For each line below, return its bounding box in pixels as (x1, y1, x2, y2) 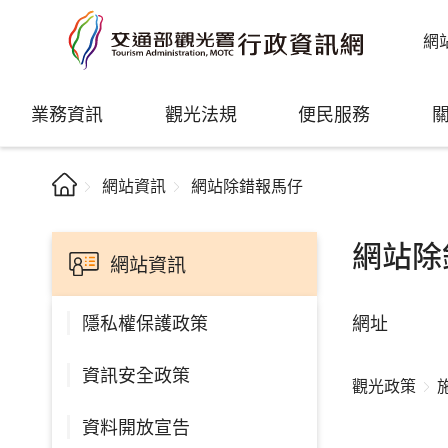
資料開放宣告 (82, 413, 190, 439)
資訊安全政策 (82, 361, 190, 387)
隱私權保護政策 (82, 309, 208, 335)
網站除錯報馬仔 (191, 173, 303, 197)
